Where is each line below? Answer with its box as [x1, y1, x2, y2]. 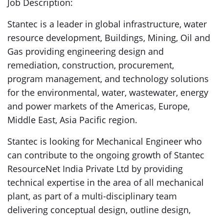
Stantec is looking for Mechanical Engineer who [7, 135, 202, 147]
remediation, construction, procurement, [7, 59, 174, 71]
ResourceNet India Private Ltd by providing [7, 163, 183, 175]
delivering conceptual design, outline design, [7, 204, 191, 216]
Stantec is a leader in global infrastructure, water [7, 18, 207, 30]
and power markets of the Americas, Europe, [7, 100, 190, 112]
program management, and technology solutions [7, 73, 209, 85]
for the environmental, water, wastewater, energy [7, 87, 208, 98]
